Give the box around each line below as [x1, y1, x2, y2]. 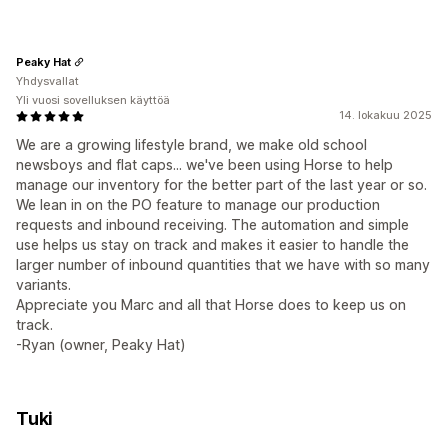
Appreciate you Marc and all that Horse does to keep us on [16, 296, 406, 314]
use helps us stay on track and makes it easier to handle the [16, 236, 409, 254]
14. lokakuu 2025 [339, 108, 432, 123]
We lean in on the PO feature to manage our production [16, 196, 380, 214]
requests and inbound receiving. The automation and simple [16, 216, 409, 234]
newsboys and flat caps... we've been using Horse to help [16, 156, 393, 174]
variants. [16, 276, 71, 294]
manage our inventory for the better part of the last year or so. [16, 176, 427, 194]
